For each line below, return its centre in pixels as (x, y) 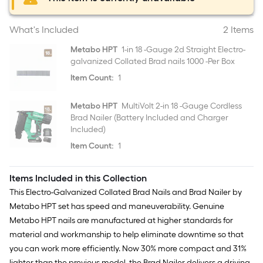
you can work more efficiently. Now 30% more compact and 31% (128, 249)
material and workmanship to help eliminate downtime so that (127, 235)
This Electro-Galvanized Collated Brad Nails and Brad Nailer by (126, 192)
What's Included (44, 30)
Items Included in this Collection (78, 178)
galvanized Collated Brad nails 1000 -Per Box (153, 61)
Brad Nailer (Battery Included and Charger (149, 118)
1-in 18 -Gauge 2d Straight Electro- (183, 50)
